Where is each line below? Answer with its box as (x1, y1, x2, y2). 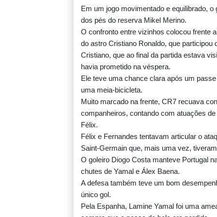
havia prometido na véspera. (81, 62, 170, 71)
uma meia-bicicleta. (81, 86, 142, 94)
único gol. (81, 190, 111, 199)
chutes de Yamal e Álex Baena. (81, 167, 180, 176)
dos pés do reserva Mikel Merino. (81, 16, 186, 25)
